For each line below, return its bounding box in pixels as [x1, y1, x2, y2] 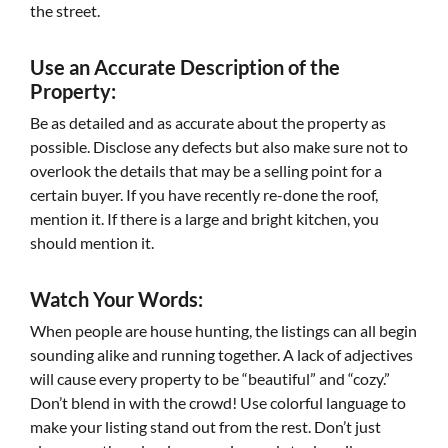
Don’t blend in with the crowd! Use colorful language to [30, 393, 406, 412]
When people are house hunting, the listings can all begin [30, 321, 417, 340]
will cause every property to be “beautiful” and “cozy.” [30, 369, 390, 388]
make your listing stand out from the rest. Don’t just [30, 417, 381, 436]
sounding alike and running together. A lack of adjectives [30, 345, 413, 364]
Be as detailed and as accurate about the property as [30, 113, 386, 132]
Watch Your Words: [30, 287, 203, 311]
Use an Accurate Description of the [30, 55, 340, 79]
